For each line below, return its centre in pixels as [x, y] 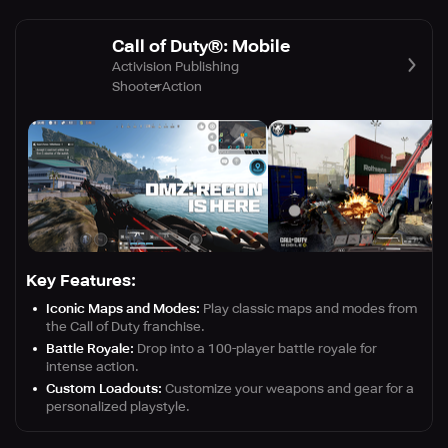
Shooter [137, 86]
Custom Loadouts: [104, 389]
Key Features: [81, 281]
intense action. [92, 367]
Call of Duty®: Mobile [201, 45]
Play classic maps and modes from [308, 309]
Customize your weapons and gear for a [288, 389]
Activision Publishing [175, 66]
